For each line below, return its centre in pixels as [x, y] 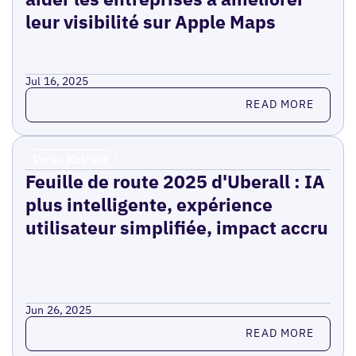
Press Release [71, 159]
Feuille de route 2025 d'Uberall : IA [175, 181]
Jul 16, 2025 [57, 81]
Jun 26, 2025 [58, 310]
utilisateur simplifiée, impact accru [176, 227]
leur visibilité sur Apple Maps [150, 21]
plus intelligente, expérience [149, 204]
